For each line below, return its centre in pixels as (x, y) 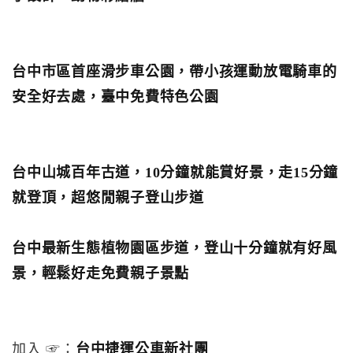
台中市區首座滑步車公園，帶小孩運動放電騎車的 (175, 72)
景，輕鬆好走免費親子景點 (100, 273)
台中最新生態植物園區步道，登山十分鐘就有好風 (175, 248)
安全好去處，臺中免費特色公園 (115, 97)
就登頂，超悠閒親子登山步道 (108, 198)
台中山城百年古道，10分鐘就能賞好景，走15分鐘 (175, 173)
